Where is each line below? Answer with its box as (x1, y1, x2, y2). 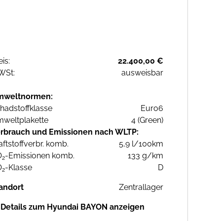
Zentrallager (119, 183, 163, 192)
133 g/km (128, 151, 163, 161)
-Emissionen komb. (5, 151, 74, 161)
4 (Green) (131, 115, 163, 125)
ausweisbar (121, 68, 163, 78)
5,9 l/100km (119, 139, 163, 149)
